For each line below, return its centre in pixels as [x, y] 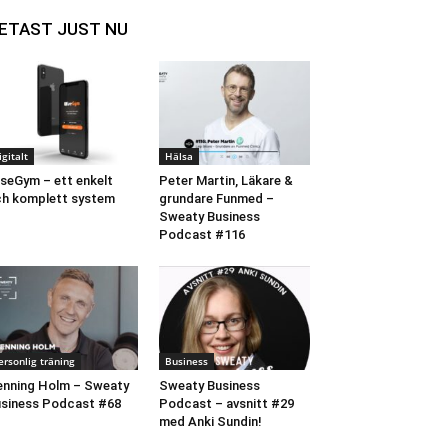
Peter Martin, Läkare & [225, 181]
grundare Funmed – [216, 199]
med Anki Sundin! [210, 422]
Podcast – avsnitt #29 [226, 404]
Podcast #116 [201, 235]
